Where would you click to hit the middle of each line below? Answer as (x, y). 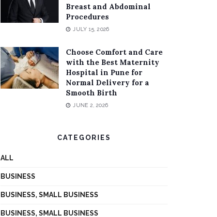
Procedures (87, 17)
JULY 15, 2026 (90, 30)
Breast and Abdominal (108, 7)
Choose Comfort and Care (114, 52)
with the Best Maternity (113, 62)
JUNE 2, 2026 (90, 106)
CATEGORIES (84, 138)
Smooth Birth (92, 93)
